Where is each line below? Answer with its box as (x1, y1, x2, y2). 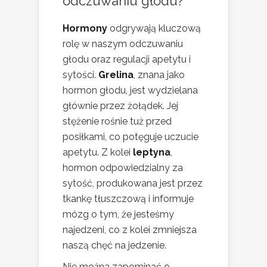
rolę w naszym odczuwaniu (63, 38, 183, 49)
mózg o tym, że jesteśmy (63, 208, 174, 220)
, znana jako (133, 69, 185, 80)
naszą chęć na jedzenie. (63, 239, 166, 251)
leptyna (133, 146, 170, 158)
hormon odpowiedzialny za (63, 162, 183, 173)
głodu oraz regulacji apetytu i (63, 53, 191, 65)
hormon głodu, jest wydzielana (63, 84, 198, 96)
